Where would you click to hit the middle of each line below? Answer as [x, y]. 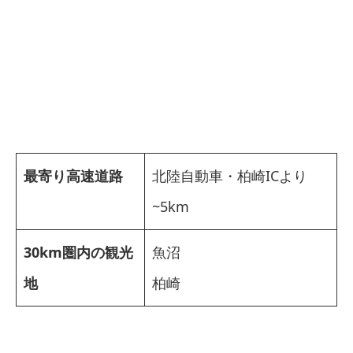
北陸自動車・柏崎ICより [230, 175]
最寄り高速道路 [73, 175]
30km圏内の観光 [78, 252]
